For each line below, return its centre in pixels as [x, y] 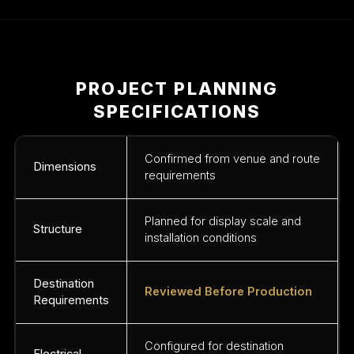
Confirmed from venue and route [233, 159]
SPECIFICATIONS [177, 112]
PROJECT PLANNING [177, 89]
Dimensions [65, 167]
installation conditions [201, 238]
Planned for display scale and [223, 222]
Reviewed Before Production [229, 292]
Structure [58, 230]
